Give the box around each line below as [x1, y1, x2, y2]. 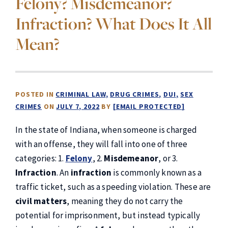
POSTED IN [15, 90, 56, 99]
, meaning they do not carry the [67, 195, 183, 207]
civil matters [15, 195, 67, 207]
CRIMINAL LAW [55, 90, 106, 99]
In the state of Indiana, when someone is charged [15, 124, 197, 135]
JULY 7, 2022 [56, 102, 100, 111]
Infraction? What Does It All [15, 12, 212, 35]
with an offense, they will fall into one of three [15, 138, 188, 150]
